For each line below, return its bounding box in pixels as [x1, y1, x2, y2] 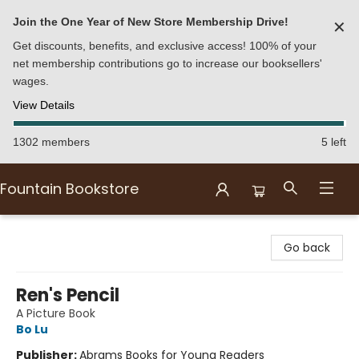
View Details [13, 99, 75, 111]
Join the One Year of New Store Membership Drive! [13, 15, 288, 28]
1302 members [13, 135, 90, 148]
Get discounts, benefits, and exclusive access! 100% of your [13, 39, 317, 52]
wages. [13, 75, 49, 87]
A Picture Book [16, 305, 95, 321]
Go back [284, 240, 330, 256]
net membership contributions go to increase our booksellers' [13, 57, 322, 70]
